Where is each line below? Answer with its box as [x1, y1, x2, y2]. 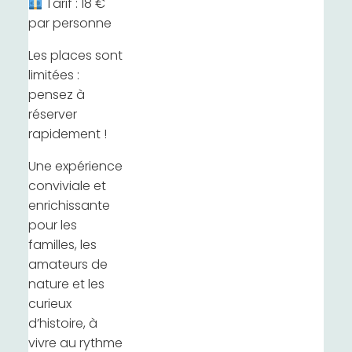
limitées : [27, 70, 79, 82]
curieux [27, 299, 71, 311]
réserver [27, 109, 77, 122]
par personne [27, 18, 112, 31]
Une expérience [27, 161, 123, 174]
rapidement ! [27, 129, 107, 141]
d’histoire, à [27, 318, 97, 331]
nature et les [27, 279, 104, 291]
